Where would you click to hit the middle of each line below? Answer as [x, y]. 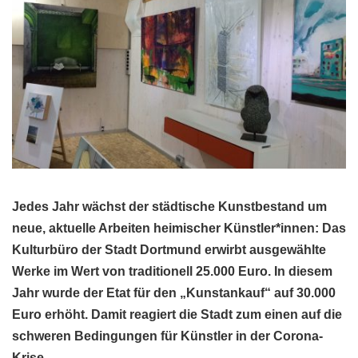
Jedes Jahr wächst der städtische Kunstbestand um [169, 206]
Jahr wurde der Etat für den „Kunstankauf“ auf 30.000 [174, 292]
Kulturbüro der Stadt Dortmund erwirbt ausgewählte [169, 249]
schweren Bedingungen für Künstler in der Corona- [167, 336]
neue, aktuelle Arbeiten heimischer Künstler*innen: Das [179, 228]
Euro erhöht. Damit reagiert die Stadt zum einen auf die [177, 314]
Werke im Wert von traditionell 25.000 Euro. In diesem [172, 271]
